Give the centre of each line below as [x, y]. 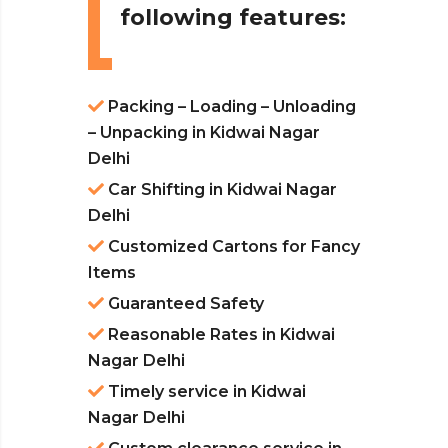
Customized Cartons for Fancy [232, 247]
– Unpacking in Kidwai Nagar [204, 133]
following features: [233, 18]
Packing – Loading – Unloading [230, 107]
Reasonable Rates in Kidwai [219, 335]
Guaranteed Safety [184, 304]
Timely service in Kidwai [205, 392]
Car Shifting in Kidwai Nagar [220, 190]
